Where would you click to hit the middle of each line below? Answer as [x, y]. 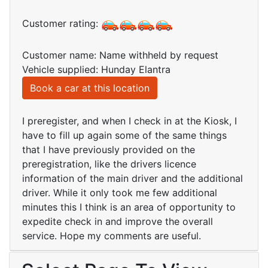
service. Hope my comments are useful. [112, 236]
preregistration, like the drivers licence [109, 164]
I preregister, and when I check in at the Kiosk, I [130, 121]
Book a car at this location [90, 88]
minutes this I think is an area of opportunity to [129, 207]
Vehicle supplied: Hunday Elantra [96, 70]
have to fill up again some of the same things [124, 135]
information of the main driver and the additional [133, 179]
